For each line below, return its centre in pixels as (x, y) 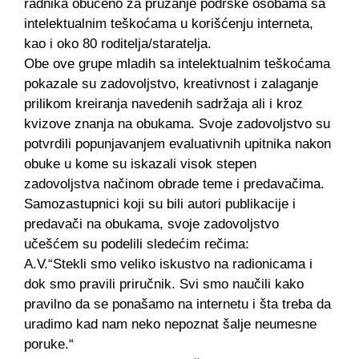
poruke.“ (49, 344)
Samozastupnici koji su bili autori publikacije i (160, 204)
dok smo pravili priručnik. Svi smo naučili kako (164, 284)
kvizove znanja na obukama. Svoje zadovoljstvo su (177, 124)
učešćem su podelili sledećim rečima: (137, 244)
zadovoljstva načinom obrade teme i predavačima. (174, 184)
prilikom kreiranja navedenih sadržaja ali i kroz (163, 104)
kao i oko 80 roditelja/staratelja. (118, 44)
